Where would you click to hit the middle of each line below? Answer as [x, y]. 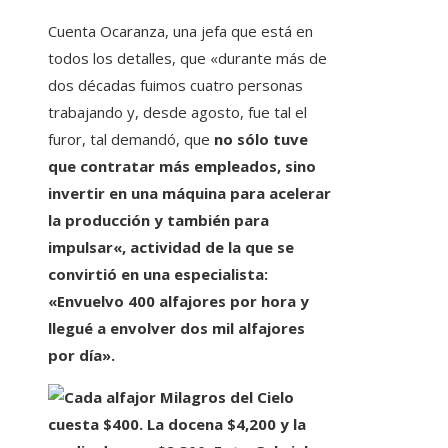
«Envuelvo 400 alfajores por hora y [178, 301]
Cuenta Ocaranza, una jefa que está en [180, 31]
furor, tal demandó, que [129, 139]
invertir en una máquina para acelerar [189, 193]
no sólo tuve [259, 139]
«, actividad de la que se [203, 247]
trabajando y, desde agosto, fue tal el [177, 112]
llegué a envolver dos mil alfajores [176, 328]
